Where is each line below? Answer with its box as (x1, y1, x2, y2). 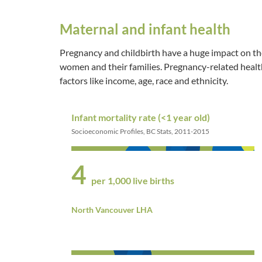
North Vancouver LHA (71, 204, 153, 215)
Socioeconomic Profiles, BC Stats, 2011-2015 (71, 126, 209, 136)
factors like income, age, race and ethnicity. (60, 74, 228, 86)
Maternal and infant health (60, 20, 230, 37)
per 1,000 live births (91, 174, 174, 186)
